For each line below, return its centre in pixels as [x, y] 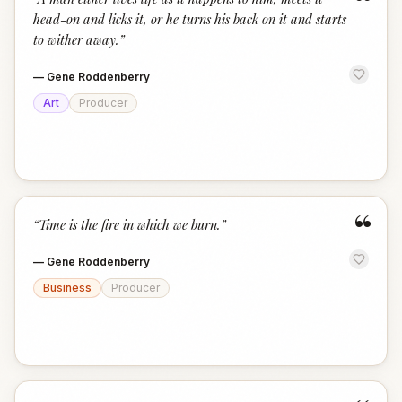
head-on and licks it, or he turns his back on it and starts [190, 19]
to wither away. [76, 39]
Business [67, 288]
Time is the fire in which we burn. [130, 224]
